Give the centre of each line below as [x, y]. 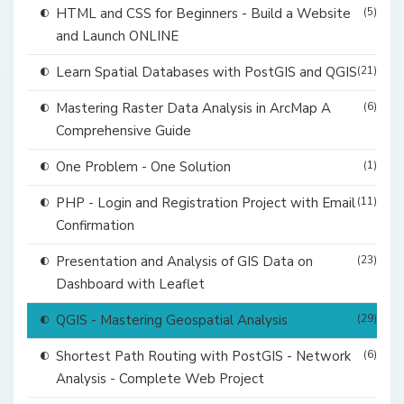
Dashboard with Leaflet [130, 285]
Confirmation [95, 226]
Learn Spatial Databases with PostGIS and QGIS [207, 73]
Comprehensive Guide [124, 131]
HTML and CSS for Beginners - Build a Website [203, 14]
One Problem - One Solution [143, 167]
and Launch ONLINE [117, 37]
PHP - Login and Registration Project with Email [206, 203]
